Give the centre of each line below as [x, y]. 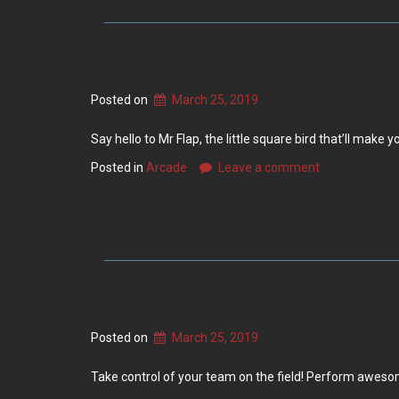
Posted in [118, 167]
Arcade [167, 167]
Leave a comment [269, 167]
